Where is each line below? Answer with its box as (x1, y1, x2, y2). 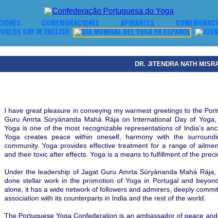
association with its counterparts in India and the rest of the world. (4, 194, 206, 202)
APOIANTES (121, 17, 154, 28)
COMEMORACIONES (42, 17, 99, 28)
